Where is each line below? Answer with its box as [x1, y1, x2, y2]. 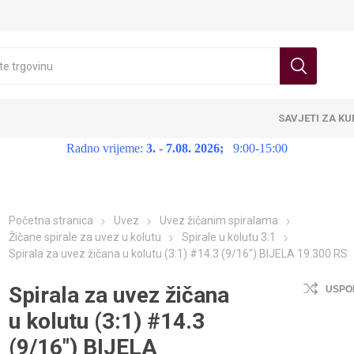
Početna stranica [9, 214, 94, 227]
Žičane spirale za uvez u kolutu [9, 231, 162, 243]
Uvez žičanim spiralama [160, 214, 279, 227]
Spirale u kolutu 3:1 [182, 231, 277, 243]
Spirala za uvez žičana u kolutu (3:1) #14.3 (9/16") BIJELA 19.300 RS [9, 247, 348, 260]
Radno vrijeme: [66, 141, 143, 155]
